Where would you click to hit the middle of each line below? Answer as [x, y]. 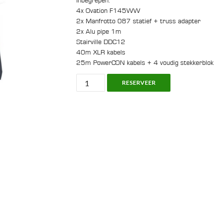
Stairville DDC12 [101, 42]
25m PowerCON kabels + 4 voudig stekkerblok [145, 63]
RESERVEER [139, 83]
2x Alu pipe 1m [99, 31]
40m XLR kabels [101, 52]
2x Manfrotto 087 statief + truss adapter [139, 21]
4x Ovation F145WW [108, 11]
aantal [86, 151]
